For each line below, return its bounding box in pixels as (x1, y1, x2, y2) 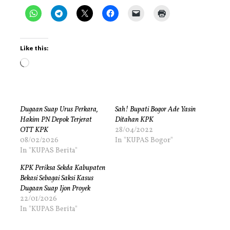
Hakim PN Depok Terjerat (20, 115, 92, 125)
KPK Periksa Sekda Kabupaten (20, 163, 105, 174)
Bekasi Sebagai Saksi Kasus (20, 174, 93, 184)
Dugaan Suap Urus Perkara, (20, 105, 98, 115)
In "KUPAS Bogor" (115, 136, 173, 146)
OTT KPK (20, 125, 48, 136)
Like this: (20, 44, 48, 52)
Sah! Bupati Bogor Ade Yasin (115, 105, 196, 115)
